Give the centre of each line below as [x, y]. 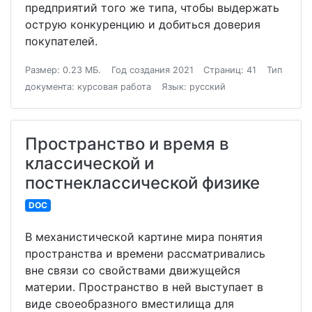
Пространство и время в [127, 144]
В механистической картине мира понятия [144, 237]
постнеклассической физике [142, 183]
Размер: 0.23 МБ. [63, 70]
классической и [89, 164]
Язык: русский [193, 87]
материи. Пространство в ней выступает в [144, 287]
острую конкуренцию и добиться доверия [143, 25]
